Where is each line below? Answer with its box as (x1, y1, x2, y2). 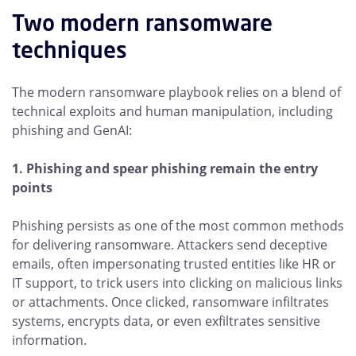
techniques (12, 35, 127, 64)
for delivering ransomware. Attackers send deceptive (12, 236, 327, 253)
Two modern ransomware (12, 8, 273, 37)
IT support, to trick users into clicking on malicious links (12, 274, 342, 292)
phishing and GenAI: (12, 122, 132, 139)
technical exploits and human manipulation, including (12, 103, 333, 120)
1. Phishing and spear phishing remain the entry (12, 160, 318, 177)
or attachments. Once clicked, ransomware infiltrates (12, 293, 329, 311)
